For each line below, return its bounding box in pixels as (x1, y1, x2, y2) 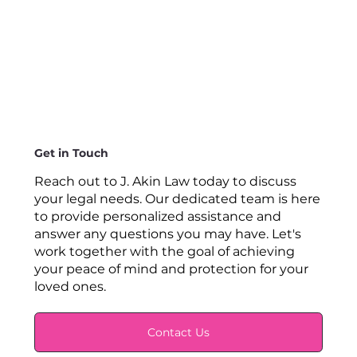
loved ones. (33, 279, 106, 295)
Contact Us (147, 324, 210, 339)
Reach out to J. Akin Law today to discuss (33, 174, 296, 190)
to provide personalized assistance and (33, 209, 281, 225)
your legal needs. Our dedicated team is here (33, 191, 320, 207)
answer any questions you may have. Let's (33, 226, 301, 242)
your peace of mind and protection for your (33, 261, 308, 277)
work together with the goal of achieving (33, 244, 295, 260)
